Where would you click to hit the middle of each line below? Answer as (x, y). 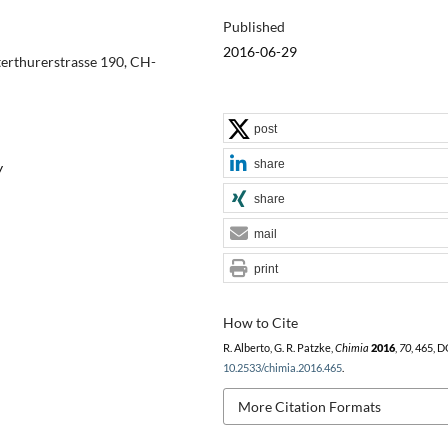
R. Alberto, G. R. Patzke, (278, 347)
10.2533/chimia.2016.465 (282, 367)
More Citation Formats (309, 406)
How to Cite (260, 322)
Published (253, 26)
